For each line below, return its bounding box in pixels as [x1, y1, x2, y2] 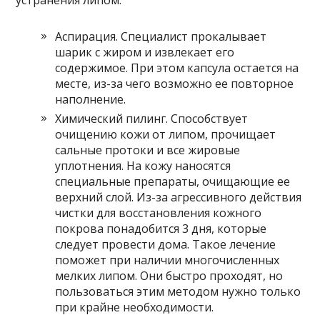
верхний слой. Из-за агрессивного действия [55, 189, 302, 206]
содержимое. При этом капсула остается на [55, 60, 299, 76]
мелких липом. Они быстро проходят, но [55, 268, 284, 284]
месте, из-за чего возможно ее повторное [55, 76, 294, 92]
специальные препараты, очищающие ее [55, 174, 291, 190]
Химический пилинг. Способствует [55, 111, 249, 127]
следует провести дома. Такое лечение [55, 236, 276, 253]
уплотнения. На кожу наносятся [55, 158, 231, 174]
